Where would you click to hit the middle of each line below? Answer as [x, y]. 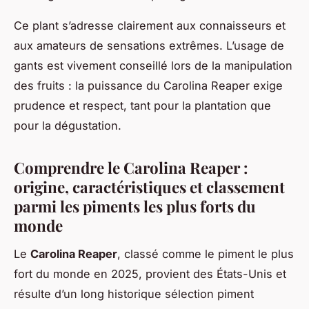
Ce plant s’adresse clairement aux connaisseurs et [150, 25]
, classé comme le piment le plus [206, 253]
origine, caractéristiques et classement [149, 187]
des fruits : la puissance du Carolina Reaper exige [148, 85]
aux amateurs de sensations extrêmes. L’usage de [149, 45]
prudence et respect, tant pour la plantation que [142, 105]
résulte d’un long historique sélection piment [134, 293]
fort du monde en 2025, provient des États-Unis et [150, 273]
